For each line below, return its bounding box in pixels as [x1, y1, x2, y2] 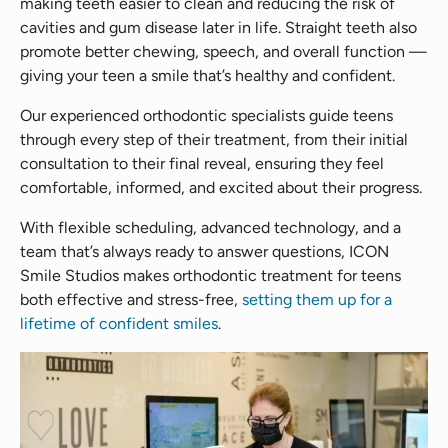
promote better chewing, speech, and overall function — [20, 41, 427, 61]
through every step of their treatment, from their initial [20, 129, 408, 149]
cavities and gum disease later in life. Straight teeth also [20, 17, 417, 37]
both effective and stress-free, [20, 289, 242, 309]
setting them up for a [242, 289, 392, 309]
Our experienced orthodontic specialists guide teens [20, 105, 393, 125]
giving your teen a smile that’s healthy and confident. [20, 65, 395, 85]
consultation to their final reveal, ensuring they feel [20, 153, 384, 173]
